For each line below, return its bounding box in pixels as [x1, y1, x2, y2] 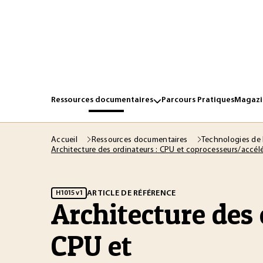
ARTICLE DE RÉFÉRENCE [87, 188, 176, 198]
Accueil [51, 136, 80, 144]
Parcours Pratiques [161, 96, 234, 104]
